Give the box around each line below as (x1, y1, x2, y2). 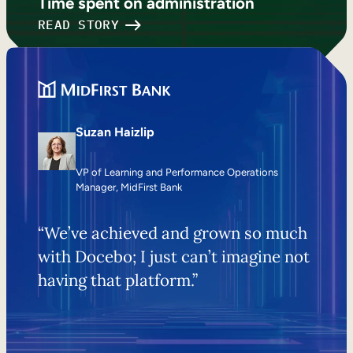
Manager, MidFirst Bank (76, 181, 182, 194)
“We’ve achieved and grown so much (38, 221, 307, 243)
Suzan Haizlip (76, 124, 154, 140)
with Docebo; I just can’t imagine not (38, 245, 310, 267)
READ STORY (38, 17, 119, 33)
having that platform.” (38, 269, 198, 291)
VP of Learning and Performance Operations (76, 166, 278, 179)
